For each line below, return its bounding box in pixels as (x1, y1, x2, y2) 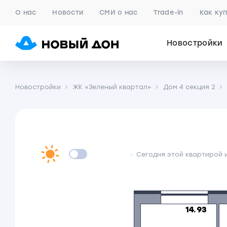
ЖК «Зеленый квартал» (72, 84, 152, 91)
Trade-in (154, 9, 183, 16)
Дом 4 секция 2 (163, 84, 215, 91)
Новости (52, 9, 84, 16)
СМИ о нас (99, 9, 138, 16)
